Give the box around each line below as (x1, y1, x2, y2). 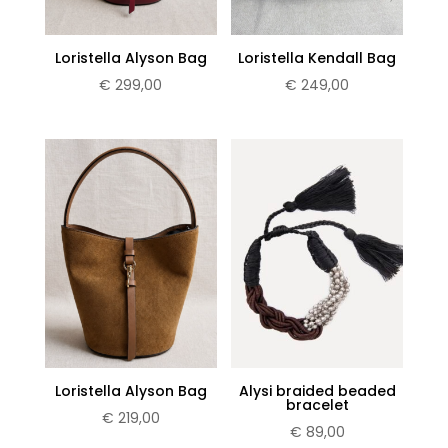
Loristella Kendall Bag (238, 47, 397, 68)
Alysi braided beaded (238, 381, 396, 402)
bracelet (285, 395, 349, 416)
